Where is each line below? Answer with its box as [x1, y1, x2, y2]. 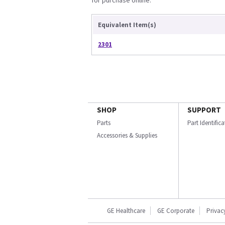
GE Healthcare [107, 206, 145, 215]
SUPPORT [187, 105, 221, 115]
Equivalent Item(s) [98, 21, 156, 29]
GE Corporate [157, 206, 194, 215]
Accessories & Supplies [97, 131, 157, 140]
